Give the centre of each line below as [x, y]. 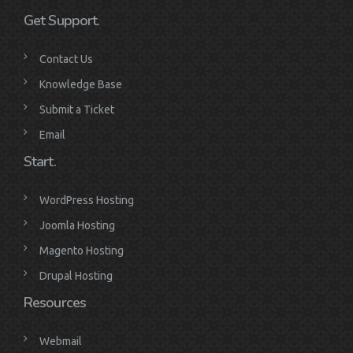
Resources [55, 303]
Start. [40, 162]
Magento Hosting [82, 251]
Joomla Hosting [77, 226]
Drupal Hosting [76, 276]
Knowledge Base [81, 85]
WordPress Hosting [87, 201]
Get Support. [62, 21]
